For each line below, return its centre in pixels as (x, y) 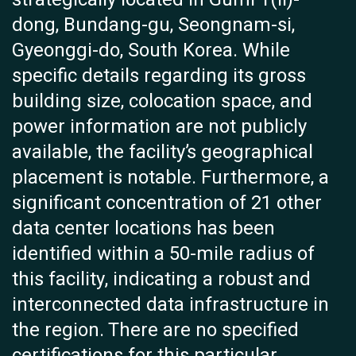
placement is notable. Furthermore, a (170, 178)
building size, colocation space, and (162, 102)
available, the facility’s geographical (163, 153)
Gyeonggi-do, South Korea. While (151, 51)
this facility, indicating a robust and (161, 280)
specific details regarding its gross (159, 76)
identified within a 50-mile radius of (163, 254)
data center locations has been (143, 229)
